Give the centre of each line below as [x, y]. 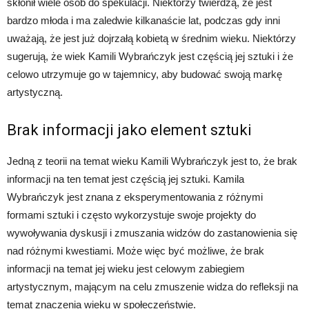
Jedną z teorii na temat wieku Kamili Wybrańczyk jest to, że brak [152, 161]
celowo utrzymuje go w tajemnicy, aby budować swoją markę [144, 74]
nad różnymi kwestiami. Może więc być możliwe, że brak [136, 250]
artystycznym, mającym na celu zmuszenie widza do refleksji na [152, 286]
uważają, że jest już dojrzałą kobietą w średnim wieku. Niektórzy [151, 38]
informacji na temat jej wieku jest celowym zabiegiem [126, 268]
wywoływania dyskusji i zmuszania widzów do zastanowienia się [152, 232]
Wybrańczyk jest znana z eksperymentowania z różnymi [135, 197]
